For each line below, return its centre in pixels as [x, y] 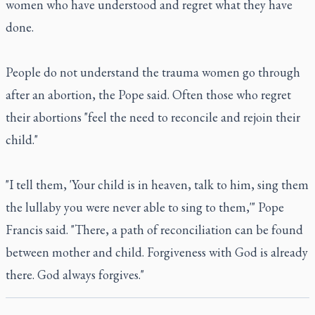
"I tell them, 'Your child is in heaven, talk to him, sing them [157, 185]
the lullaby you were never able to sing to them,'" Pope [145, 207]
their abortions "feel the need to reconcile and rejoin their [153, 117]
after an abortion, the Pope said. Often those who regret [148, 95]
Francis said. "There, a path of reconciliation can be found [154, 230]
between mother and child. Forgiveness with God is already [157, 252]
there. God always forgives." [75, 275]
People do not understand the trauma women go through [153, 72]
